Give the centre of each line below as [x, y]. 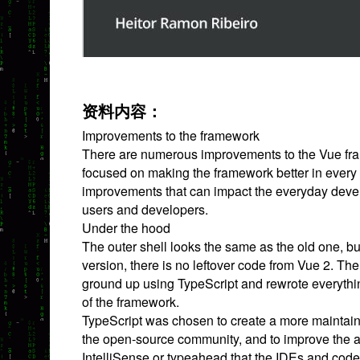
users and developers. [145, 209]
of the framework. [131, 302]
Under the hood [126, 228]
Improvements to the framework [171, 135]
